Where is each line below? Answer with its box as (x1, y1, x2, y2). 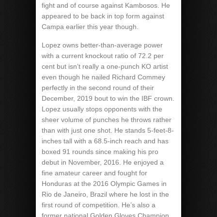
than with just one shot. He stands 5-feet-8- (42, 126, 174, 134)
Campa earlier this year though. (42, 23, 139, 31)
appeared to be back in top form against (42, 12, 164, 20)
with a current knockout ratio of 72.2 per (42, 52, 164, 60)
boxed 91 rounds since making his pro (42, 148, 158, 155)
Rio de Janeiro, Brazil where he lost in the (42, 190, 169, 198)
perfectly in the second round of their (42, 84, 154, 92)
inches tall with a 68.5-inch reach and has (42, 137, 169, 145)
